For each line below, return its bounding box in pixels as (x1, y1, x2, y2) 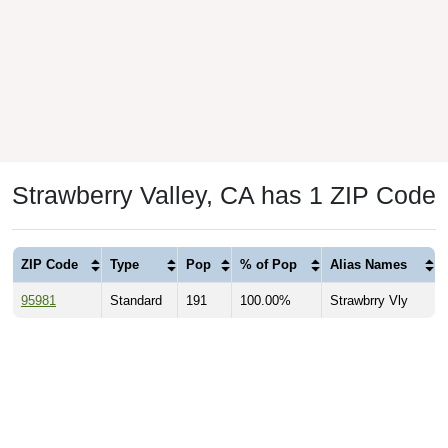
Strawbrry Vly (330, 293, 408, 309)
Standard (110, 293, 162, 309)
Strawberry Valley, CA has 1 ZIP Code (12, 181, 436, 210)
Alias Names (330, 257, 407, 273)
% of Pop (240, 257, 297, 273)
